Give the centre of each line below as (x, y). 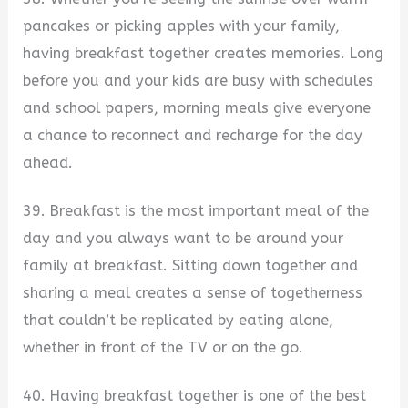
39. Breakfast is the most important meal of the (196, 210)
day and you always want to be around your (184, 238)
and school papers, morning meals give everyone (197, 108)
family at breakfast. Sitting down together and (191, 265)
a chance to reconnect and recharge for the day (193, 136)
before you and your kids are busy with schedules (199, 81)
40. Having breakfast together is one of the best (195, 395)
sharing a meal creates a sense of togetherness (193, 292)
